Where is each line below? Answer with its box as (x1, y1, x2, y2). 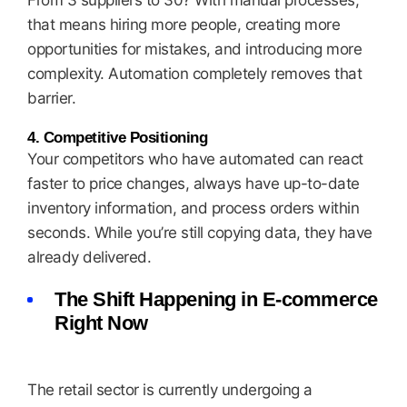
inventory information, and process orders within (27, 199, 359, 217)
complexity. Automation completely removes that (27, 65, 362, 83)
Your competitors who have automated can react (27, 150, 363, 168)
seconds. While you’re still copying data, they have (27, 223, 372, 242)
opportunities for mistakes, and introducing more (27, 40, 362, 58)
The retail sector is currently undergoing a (27, 381, 313, 399)
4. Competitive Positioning (27, 129, 207, 146)
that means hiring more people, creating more (27, 15, 340, 34)
